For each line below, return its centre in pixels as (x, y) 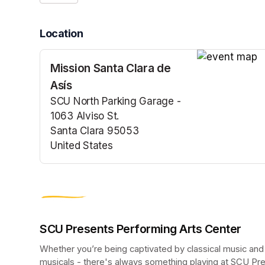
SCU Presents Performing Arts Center (140, 229)
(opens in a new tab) (99, 161)
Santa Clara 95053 (95, 131)
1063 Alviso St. (85, 116)
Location (62, 34)
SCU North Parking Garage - (116, 101)
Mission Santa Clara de (111, 68)
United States (82, 146)
